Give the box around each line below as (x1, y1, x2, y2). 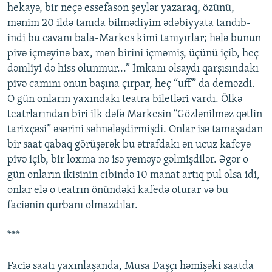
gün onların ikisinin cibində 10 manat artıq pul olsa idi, (7, 169, 260, 182)
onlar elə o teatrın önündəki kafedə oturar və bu (7, 185, 228, 197)
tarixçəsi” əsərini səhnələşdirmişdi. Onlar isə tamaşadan (7, 124, 263, 136)
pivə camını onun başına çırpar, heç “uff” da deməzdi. (7, 78, 255, 90)
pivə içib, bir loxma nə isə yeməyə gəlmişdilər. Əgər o (7, 154, 248, 166)
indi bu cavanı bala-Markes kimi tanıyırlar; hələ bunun (7, 33, 261, 45)
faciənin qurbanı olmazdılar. (7, 200, 138, 212)
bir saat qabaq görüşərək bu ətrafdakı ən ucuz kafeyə (7, 139, 251, 151)
